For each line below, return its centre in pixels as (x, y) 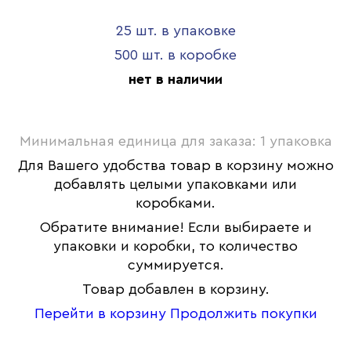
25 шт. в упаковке (175, 31)
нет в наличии (175, 79)
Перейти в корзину (100, 313)
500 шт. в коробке (175, 55)
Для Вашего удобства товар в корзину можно (175, 165)
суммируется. (175, 265)
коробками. (175, 203)
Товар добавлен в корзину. (175, 289)
